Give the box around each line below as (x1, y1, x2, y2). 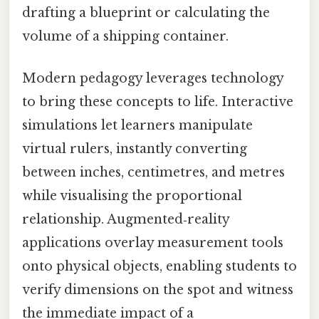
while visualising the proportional (22, 187, 242, 204)
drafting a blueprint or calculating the (22, 4, 270, 21)
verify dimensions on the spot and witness (22, 281, 293, 298)
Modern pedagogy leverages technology (22, 70, 283, 86)
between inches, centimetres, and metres (22, 164, 285, 180)
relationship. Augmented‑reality (22, 211, 229, 227)
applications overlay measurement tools (22, 234, 283, 251)
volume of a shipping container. (22, 28, 229, 44)
